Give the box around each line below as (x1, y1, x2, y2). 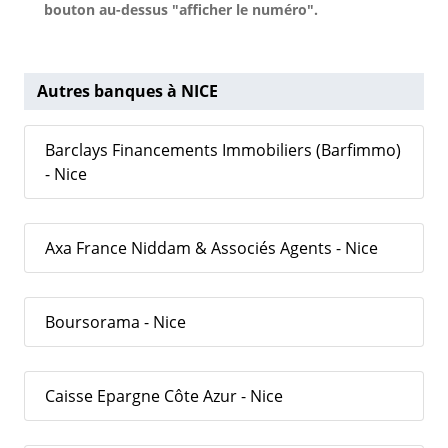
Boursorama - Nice (45, 311, 186, 334)
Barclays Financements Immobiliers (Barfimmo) (45, 139, 401, 162)
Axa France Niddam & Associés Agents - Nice (45, 237, 378, 260)
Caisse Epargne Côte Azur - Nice (45, 385, 283, 408)
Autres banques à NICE (37, 80, 218, 103)
